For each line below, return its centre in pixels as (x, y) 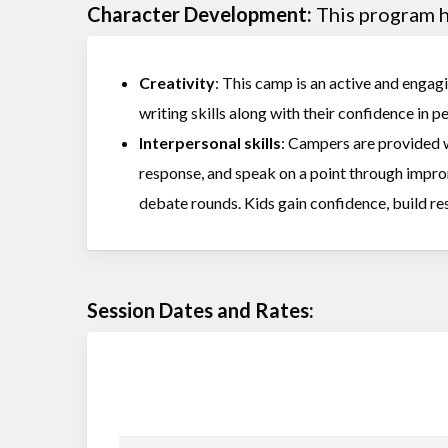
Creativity (177, 82)
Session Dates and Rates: (200, 309)
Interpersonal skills (210, 142)
